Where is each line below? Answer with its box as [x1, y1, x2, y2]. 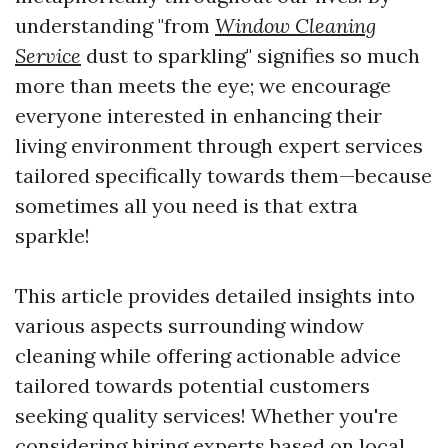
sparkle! [15, 223, 90, 248]
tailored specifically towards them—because [15, 163, 432, 188]
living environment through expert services [15, 133, 423, 158]
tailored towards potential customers [15, 373, 370, 398]
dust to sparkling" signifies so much [81, 43, 420, 68]
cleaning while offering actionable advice [15, 343, 401, 368]
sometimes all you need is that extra [15, 193, 358, 218]
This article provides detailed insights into [15, 283, 415, 308]
